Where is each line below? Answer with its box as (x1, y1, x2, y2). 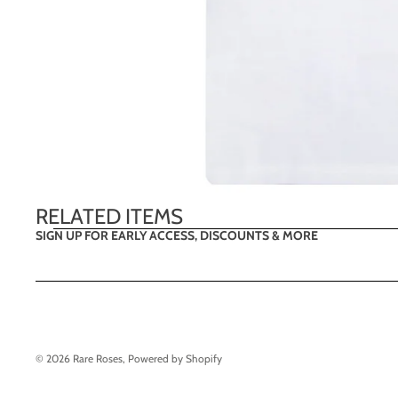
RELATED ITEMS (36, 203, 183, 229)
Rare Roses (73, 351, 123, 365)
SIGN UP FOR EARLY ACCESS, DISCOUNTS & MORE (36, 227, 318, 243)
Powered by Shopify (128, 351, 222, 365)
